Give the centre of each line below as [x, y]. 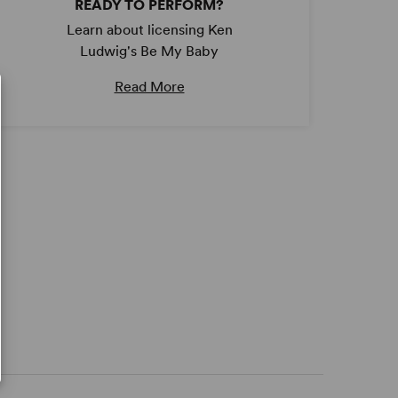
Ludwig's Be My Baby [149, 52]
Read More [149, 87]
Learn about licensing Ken [149, 30]
